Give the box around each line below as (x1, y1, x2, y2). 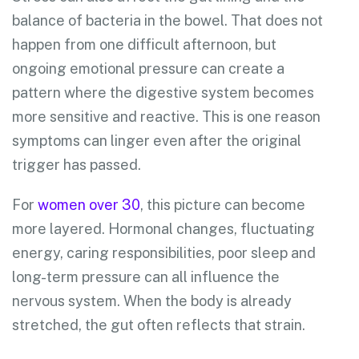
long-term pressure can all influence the (12, 268, 280, 285)
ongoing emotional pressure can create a (12, 59, 284, 77)
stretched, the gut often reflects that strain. (12, 316, 305, 333)
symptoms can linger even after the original (12, 131, 301, 149)
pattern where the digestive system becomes (12, 83, 314, 101)
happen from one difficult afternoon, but (12, 35, 276, 53)
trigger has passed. (12, 155, 141, 173)
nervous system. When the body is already (12, 292, 292, 309)
